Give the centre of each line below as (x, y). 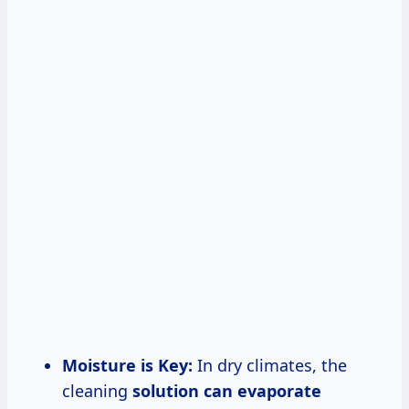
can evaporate (262, 390)
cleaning (97, 390)
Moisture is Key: (127, 365)
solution (168, 390)
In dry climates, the (270, 365)
